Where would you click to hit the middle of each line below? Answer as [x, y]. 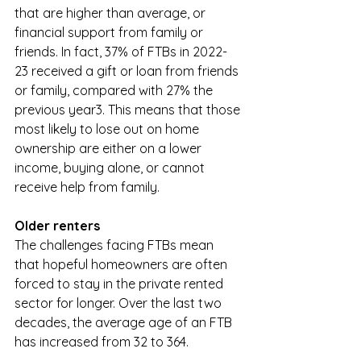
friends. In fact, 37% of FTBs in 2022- [121, 52]
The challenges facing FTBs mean [116, 245]
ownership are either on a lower [110, 148]
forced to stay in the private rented [120, 284]
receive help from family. [89, 187]
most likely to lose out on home [108, 129]
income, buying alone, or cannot [111, 168]
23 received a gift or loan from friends [128, 71]
